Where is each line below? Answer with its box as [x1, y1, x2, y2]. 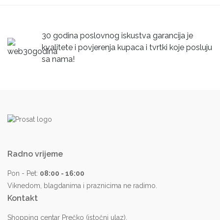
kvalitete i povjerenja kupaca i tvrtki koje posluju [42, 42, 212, 52]
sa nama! [42, 54, 75, 64]
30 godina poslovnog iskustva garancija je [42, 30, 193, 40]
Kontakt [7, 193, 38, 203]
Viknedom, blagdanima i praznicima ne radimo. [7, 182, 157, 190]
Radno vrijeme [7, 149, 63, 159]
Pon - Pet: [7, 169, 40, 177]
